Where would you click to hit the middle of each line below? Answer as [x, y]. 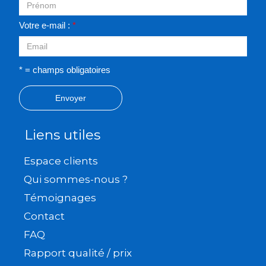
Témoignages [60, 198]
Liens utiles [62, 135]
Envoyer [71, 98]
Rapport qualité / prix [78, 253]
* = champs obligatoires [65, 70]
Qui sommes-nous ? [76, 180]
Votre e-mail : [46, 26]
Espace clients [61, 161]
